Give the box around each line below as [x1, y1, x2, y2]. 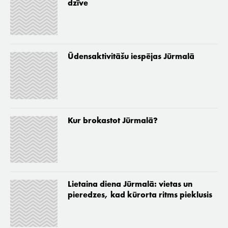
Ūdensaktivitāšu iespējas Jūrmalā [67, 53, 194, 62]
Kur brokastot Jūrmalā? [67, 117, 158, 125]
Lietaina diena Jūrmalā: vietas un [67, 181, 192, 189]
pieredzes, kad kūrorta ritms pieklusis [67, 191, 212, 200]
